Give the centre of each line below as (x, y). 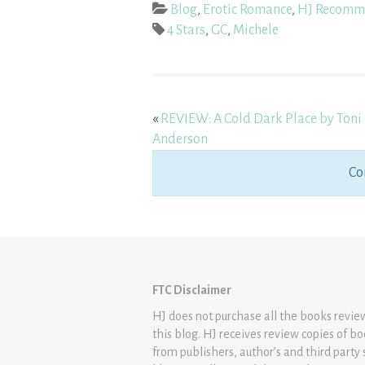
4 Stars (186, 31)
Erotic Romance (247, 10)
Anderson (180, 140)
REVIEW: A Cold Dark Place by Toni (261, 119)
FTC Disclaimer (192, 290)
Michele (256, 31)
